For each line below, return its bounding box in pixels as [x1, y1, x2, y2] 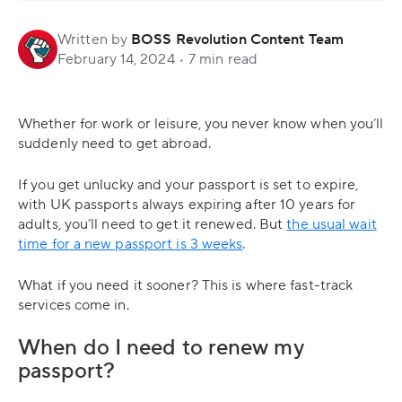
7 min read [188, 50, 258, 68]
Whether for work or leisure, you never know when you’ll [18, 115, 384, 133]
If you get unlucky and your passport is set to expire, [18, 176, 359, 194]
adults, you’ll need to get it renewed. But [18, 215, 287, 233]
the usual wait [286, 215, 377, 233]
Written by [57, 31, 132, 48]
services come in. [18, 296, 129, 314]
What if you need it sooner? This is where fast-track [18, 276, 354, 294]
